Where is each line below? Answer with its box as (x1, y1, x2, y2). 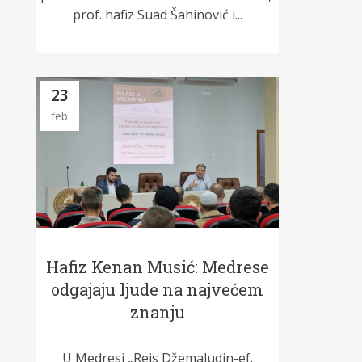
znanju (129, 301, 185, 322)
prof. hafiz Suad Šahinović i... (72, 6, 242, 24)
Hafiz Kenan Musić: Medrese (45, 255, 269, 277)
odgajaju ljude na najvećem (51, 278, 264, 300)
